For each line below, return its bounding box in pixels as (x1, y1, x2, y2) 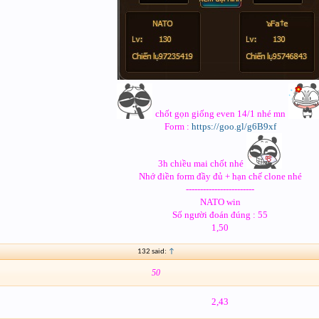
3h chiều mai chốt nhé (157, 157, 246, 169)
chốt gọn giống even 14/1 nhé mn (152, 108, 288, 119)
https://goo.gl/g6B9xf (191, 120, 276, 132)
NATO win (199, 196, 241, 207)
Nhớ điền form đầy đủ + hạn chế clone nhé (138, 170, 302, 182)
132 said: (137, 247, 168, 256)
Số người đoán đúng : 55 (172, 209, 268, 220)
